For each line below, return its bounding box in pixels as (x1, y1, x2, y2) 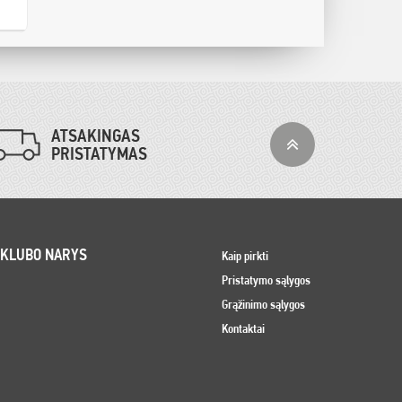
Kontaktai (222, 321, 265, 336)
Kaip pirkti (222, 249, 268, 263)
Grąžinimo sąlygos (222, 297, 305, 311)
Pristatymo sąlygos (222, 273, 310, 287)
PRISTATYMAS (51, 143, 147, 164)
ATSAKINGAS (51, 125, 140, 146)
